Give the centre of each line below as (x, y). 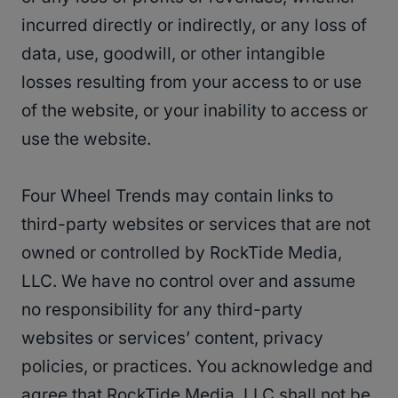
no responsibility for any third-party (162, 310)
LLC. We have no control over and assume (188, 282)
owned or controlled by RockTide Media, (182, 253)
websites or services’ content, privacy (172, 338)
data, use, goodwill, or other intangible (173, 54)
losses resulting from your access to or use (191, 83)
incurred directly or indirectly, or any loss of (194, 26)
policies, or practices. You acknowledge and (197, 367)
